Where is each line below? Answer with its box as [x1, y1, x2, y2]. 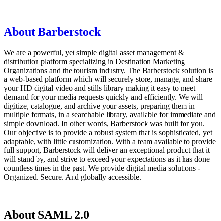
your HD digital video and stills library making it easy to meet [4, 83, 195, 92]
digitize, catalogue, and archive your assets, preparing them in [4, 101, 195, 110]
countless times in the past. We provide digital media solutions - [4, 163, 200, 172]
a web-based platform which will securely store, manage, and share [4, 74, 212, 83]
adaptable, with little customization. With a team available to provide [4, 137, 216, 146]
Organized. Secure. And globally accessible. [4, 172, 141, 181]
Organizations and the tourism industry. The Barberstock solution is [4, 66, 213, 74]
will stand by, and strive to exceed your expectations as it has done [4, 154, 210, 163]
